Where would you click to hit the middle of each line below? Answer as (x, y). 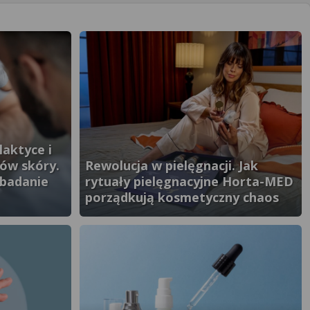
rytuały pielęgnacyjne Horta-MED (189, 181)
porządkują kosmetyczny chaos (182, 197)
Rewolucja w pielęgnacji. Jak (172, 165)
